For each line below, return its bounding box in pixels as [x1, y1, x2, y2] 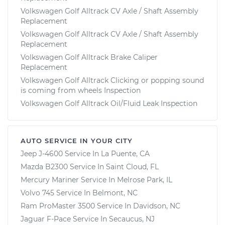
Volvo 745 [21, 188, 54, 197]
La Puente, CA [101, 149, 150, 158]
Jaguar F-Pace [21, 214, 71, 223]
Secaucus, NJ [109, 214, 155, 223]
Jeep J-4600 [21, 149, 63, 158]
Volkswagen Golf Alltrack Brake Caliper [21, 52, 158, 62]
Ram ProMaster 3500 [21, 201, 95, 210]
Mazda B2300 [21, 162, 68, 171]
